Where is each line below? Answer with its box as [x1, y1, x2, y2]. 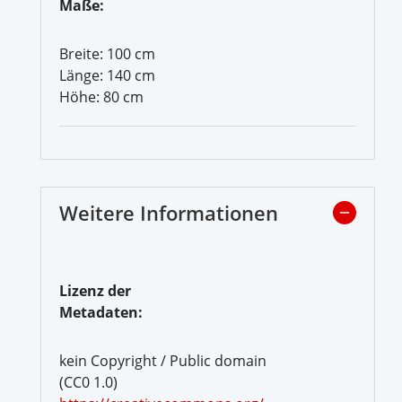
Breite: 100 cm [59, 43, 155, 64]
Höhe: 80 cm [59, 86, 144, 107]
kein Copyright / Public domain [59, 350, 267, 371]
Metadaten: [59, 301, 143, 322]
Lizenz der [59, 280, 131, 301]
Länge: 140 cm [59, 65, 155, 85]
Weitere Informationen [59, 198, 278, 226]
